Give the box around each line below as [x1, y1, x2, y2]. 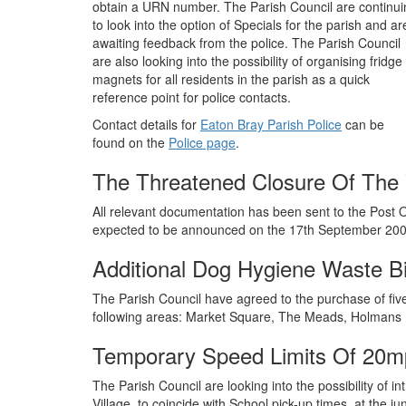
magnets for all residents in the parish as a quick [92, 70, 370, 89]
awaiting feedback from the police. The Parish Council [92, 34, 401, 53]
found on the [92, 133, 169, 152]
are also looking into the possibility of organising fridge [92, 52, 402, 71]
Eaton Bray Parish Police [200, 115, 342, 134]
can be [342, 115, 384, 134]
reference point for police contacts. [92, 88, 291, 107]
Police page [169, 133, 236, 152]
